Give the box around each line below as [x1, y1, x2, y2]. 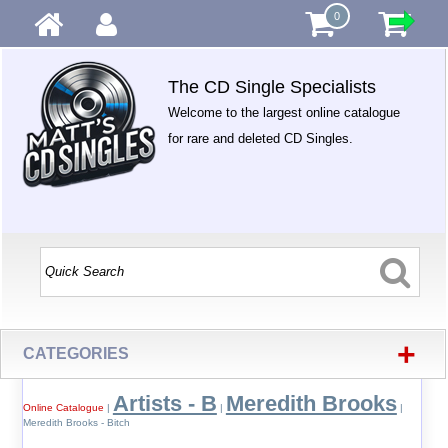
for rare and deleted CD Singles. [168, 131, 354, 146]
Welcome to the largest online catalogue [168, 105, 401, 120]
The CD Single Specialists [168, 77, 377, 97]
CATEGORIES [23, 345, 130, 362]
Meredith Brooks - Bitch [22, 417, 130, 428]
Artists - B [112, 391, 217, 416]
